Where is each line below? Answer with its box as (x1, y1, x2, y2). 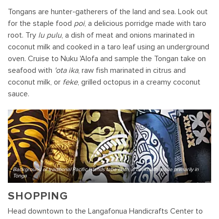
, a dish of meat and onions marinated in (62, 30, 195, 40)
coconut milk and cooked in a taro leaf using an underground (8, 42, 209, 52)
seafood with (8, 66, 54, 75)
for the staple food (8, 19, 74, 28)
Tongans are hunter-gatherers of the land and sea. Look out (8, 7, 208, 17)
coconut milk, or (8, 77, 63, 87)
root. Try (8, 30, 38, 40)
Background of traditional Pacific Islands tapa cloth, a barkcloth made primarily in (13, 166, 198, 173)
